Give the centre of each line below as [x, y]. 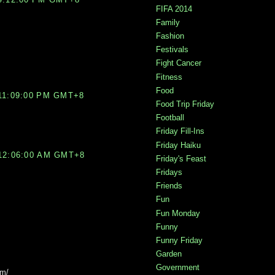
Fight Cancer [179, 63]
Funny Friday [179, 241]
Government [178, 268]
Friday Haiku [178, 145]
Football [170, 118]
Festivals [172, 50]
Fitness [169, 77]
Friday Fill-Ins [180, 131]
